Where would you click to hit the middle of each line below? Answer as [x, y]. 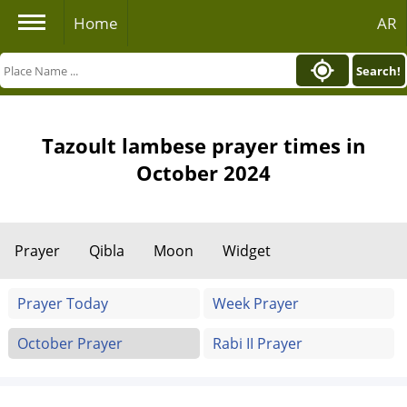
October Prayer [70, 343]
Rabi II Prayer [257, 343]
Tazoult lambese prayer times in [203, 145]
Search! [379, 70]
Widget [247, 251]
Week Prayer [255, 303]
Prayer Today [63, 303]
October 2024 [203, 173]
